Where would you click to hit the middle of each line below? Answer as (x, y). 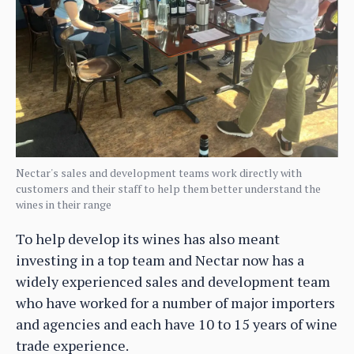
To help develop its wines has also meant (148, 239)
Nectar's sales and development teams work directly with (159, 173)
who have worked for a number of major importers (175, 303)
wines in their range (64, 205)
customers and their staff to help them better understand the (168, 189)
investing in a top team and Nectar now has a (160, 260)
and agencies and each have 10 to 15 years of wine (177, 324)
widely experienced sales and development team (173, 282)
